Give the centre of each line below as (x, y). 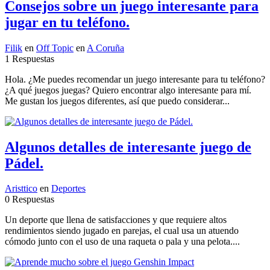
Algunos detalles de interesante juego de (128, 147)
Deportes (68, 189)
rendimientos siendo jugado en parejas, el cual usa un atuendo (122, 231)
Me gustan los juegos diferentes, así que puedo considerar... (117, 101)
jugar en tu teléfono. (67, 22)
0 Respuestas (30, 199)
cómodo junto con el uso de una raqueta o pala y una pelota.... (122, 242)
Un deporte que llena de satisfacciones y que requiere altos (116, 220)
